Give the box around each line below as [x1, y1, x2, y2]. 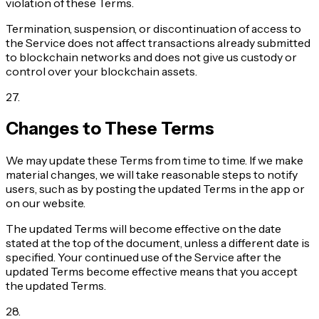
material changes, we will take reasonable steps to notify [6, 167, 298, 182]
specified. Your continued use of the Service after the [6, 249, 281, 264]
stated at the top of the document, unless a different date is [6, 235, 310, 250]
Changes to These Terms [6, 117, 214, 139]
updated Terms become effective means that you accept [6, 263, 298, 278]
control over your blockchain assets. [6, 64, 197, 78]
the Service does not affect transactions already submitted [6, 36, 310, 50]
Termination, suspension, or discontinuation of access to [6, 21, 301, 36]
